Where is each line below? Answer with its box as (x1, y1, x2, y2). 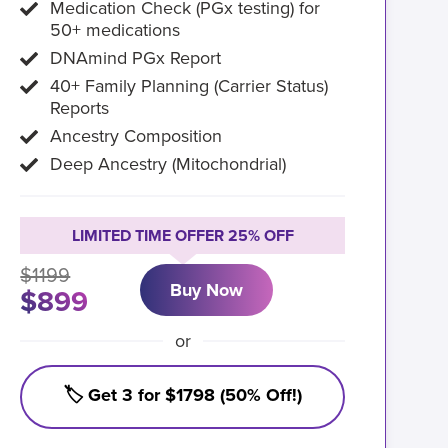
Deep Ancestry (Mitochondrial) (50, 153, 287, 175)
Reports (50, 97, 110, 119)
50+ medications (50, 19, 181, 41)
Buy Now (170, 279, 244, 301)
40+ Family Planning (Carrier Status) (50, 75, 329, 97)
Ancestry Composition (50, 125, 223, 147)
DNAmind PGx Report (50, 47, 222, 69)
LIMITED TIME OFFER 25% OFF (71, 226, 294, 246)
